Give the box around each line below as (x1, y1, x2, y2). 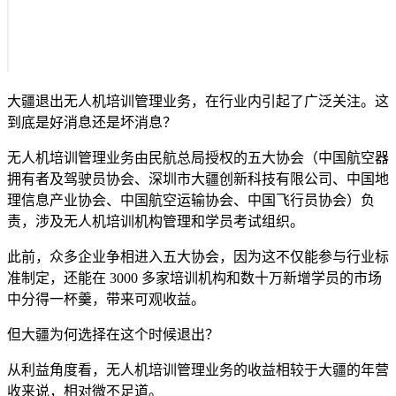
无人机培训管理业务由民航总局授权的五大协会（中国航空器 (7, 150, 389, 166)
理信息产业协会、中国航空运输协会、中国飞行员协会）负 (7, 193, 375, 209)
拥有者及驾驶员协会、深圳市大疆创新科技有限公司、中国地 (7, 171, 389, 187)
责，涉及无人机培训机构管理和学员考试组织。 (7, 214, 304, 230)
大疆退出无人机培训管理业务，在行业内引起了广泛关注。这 (7, 94, 389, 110)
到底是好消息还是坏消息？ (7, 115, 177, 131)
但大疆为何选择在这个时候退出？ (7, 327, 219, 343)
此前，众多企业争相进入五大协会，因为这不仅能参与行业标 (7, 249, 389, 265)
